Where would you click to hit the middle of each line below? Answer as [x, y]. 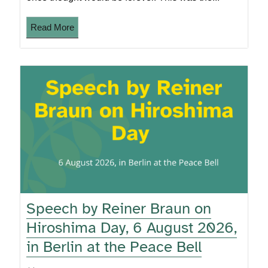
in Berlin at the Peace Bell [114, 247]
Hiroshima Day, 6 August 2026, [132, 228]
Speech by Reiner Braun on [119, 209]
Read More [53, 28]
